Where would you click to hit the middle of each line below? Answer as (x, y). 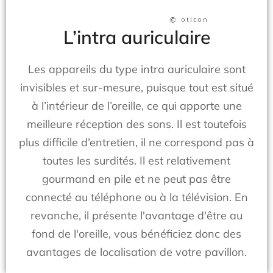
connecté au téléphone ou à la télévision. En (136, 197)
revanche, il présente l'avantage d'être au (136, 215)
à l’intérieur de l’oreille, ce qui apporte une (136, 106)
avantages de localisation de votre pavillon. (136, 252)
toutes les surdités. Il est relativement (136, 161)
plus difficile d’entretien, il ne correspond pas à (136, 142)
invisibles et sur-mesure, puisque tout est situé (136, 87)
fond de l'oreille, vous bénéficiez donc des (136, 234)
